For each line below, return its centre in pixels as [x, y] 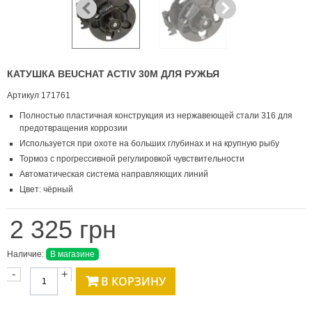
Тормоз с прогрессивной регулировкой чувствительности [132, 159]
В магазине [72, 255]
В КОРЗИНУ [133, 282]
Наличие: [25, 255]
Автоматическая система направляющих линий [114, 174]
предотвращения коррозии [73, 128]
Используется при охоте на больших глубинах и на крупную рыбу [149, 144]
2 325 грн [63, 230]
